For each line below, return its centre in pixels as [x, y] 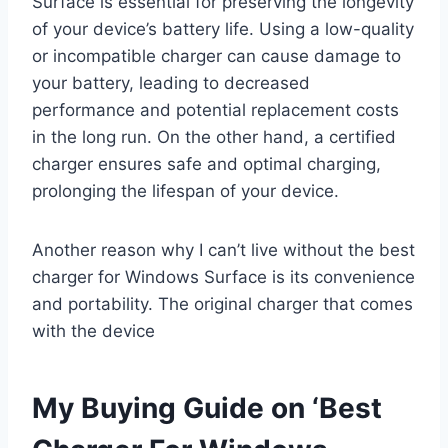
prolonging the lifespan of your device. [185, 190]
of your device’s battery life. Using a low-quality [223, 28]
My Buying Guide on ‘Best [207, 407]
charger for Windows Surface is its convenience [223, 276]
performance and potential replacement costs [215, 109]
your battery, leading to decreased [171, 82]
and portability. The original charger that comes [222, 303]
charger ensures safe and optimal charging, [206, 163]
